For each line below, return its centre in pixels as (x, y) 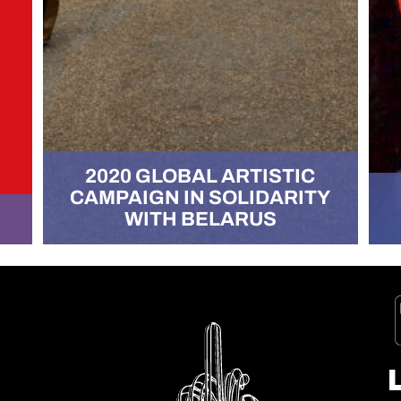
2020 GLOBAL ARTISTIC (200, 175)
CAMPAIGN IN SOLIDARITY (200, 197)
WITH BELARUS (200, 218)
